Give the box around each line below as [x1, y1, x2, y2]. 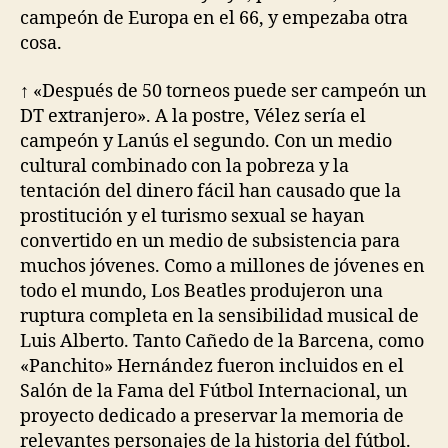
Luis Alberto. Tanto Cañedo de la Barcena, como [20, 329, 424, 353]
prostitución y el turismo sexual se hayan [20, 204, 365, 228]
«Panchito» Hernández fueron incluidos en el [20, 354, 404, 378]
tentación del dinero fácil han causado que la [20, 179, 401, 203]
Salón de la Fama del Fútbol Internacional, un [20, 379, 408, 403]
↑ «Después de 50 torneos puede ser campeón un [20, 79, 427, 103]
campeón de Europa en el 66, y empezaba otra [20, 7, 408, 30]
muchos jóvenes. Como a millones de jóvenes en [20, 254, 425, 278]
